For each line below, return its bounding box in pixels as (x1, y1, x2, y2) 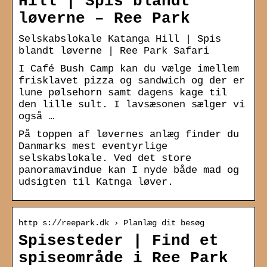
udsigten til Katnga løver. (18, 176, 173, 188)
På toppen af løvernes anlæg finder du (18, 128, 239, 140)
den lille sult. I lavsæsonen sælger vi (18, 98, 245, 110)
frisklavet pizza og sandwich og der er (18, 74, 245, 86)
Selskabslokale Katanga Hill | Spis (18, 33, 221, 45)
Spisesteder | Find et (18, 232, 219, 250)
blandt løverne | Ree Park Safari (18, 45, 209, 57)
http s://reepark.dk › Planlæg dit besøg (18, 218, 204, 228)
